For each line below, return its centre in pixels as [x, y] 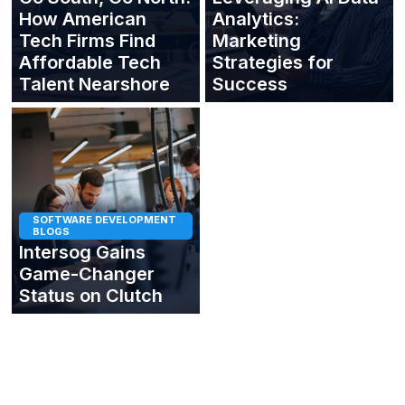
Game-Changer [87, 273]
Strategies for [273, 62]
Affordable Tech [90, 62]
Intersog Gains [82, 252]
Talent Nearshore [94, 84]
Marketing [257, 40]
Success [250, 84]
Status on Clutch [91, 295]
